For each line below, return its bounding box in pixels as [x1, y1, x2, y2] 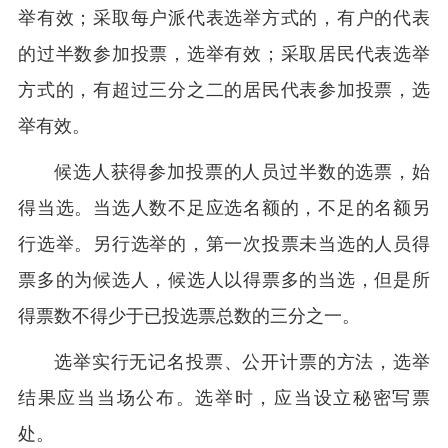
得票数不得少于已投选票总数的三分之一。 [18, 306, 360, 326]
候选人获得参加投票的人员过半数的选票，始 [54, 162, 430, 182]
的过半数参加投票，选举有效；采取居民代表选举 [18, 44, 430, 64]
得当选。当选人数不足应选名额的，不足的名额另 [18, 198, 430, 218]
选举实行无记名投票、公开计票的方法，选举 [54, 352, 430, 372]
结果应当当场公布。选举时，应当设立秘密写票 [18, 388, 430, 408]
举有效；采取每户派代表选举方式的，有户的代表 [18, 8, 430, 28]
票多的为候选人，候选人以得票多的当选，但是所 [18, 270, 430, 290]
